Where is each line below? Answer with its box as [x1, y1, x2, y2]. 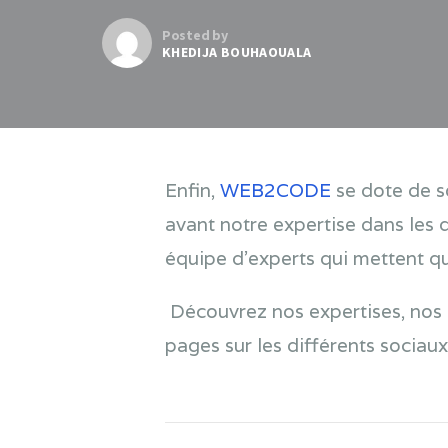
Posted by [162, 25, 228, 44]
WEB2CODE [219, 178, 336, 202]
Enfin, [164, 178, 220, 202]
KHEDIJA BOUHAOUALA [162, 42, 312, 61]
